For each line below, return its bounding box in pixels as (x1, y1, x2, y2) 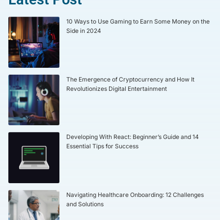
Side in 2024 (66, 27, 101, 35)
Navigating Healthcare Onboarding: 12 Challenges (66, 191, 204, 198)
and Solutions (66, 200, 104, 208)
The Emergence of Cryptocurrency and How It (66, 75, 194, 83)
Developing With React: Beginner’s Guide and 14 (66, 133, 199, 141)
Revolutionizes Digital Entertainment (66, 84, 167, 92)
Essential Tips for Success (66, 142, 138, 150)
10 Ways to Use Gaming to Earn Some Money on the (66, 18, 210, 26)
